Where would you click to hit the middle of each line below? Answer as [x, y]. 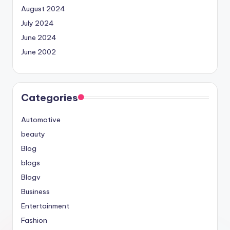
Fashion [34, 221]
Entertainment [45, 206]
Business [35, 192]
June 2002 [39, 52]
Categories [50, 98]
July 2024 [37, 23]
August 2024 [43, 9]
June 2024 [39, 38]
